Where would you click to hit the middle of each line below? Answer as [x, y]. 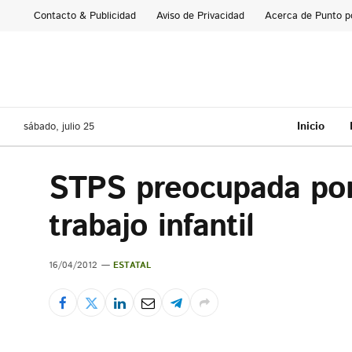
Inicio [310, 126]
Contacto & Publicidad [85, 16]
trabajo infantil [151, 227]
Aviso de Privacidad [200, 16]
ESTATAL [132, 266]
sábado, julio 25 [59, 126]
